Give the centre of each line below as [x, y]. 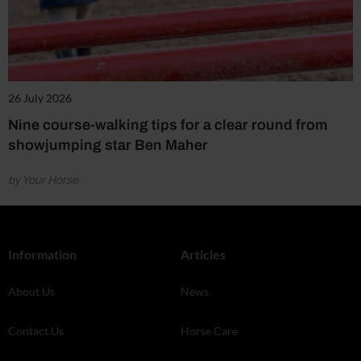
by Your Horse [43, 180]
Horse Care [209, 331]
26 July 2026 [40, 98]
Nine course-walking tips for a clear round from [168, 125]
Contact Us [36, 331]
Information [42, 255]
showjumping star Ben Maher [108, 145]
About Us [31, 292]
